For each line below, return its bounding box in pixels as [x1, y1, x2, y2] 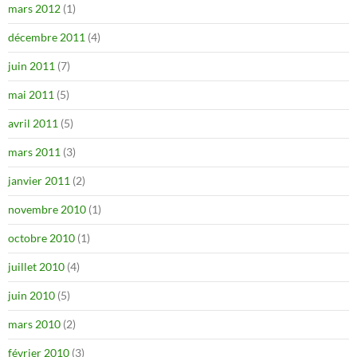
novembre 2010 [8, 202, 86, 216]
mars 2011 [8, 144, 61, 159]
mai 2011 [8, 87, 54, 101]
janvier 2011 [8, 173, 70, 187]
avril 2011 [8, 116, 58, 130]
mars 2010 [8, 316, 61, 331]
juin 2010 [8, 288, 55, 302]
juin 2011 [8, 58, 55, 73]
